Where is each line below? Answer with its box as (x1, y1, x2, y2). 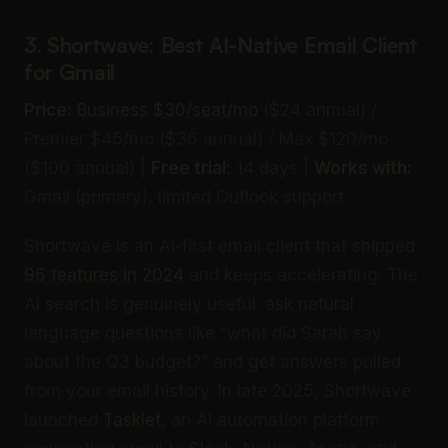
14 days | (231, 157, 314, 178)
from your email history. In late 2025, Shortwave (24, 380, 411, 401)
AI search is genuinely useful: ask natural (24, 293, 354, 314)
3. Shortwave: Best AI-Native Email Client (24, 32, 419, 59)
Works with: (314, 157, 412, 178)
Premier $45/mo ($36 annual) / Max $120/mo (24, 128, 388, 149)
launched (24, 409, 103, 430)
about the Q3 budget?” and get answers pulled (24, 351, 401, 372)
